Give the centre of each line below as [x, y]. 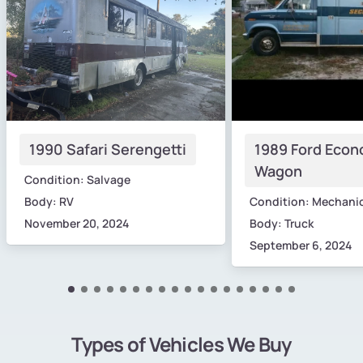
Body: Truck [282, 223]
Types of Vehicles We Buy [181, 344]
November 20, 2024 [77, 223]
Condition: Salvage [77, 179]
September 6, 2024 [301, 245]
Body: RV [49, 201]
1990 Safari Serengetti [108, 149]
